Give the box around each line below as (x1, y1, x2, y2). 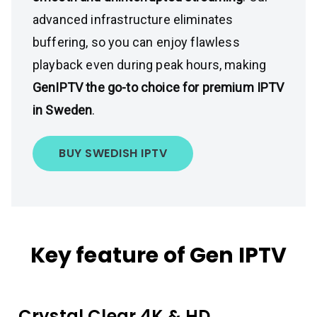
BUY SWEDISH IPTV (59, 145, 167, 161)
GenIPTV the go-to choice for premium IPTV (33, 80, 284, 95)
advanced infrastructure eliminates (33, 12, 234, 27)
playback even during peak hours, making (33, 57, 267, 72)
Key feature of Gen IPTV (30, 241, 287, 270)
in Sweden (33, 103, 93, 117)
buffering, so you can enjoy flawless (33, 35, 240, 50)
